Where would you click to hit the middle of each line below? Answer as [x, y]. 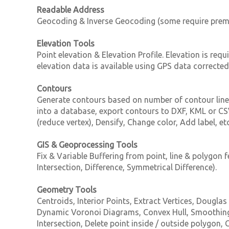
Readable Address [71, 9]
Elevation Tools [66, 43]
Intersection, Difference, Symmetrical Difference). [127, 167]
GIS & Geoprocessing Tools [87, 144]
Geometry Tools [67, 189]
